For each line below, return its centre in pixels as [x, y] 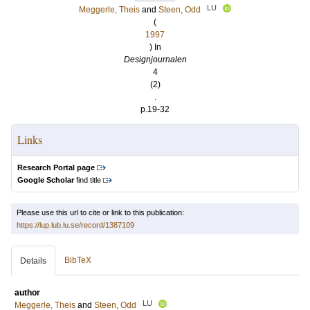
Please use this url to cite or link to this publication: [100, 212]
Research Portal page [56, 167]
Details [33, 261]
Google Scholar [46, 180]
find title [88, 180]
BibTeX [78, 260]
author [27, 293]
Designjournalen [155, 60]
